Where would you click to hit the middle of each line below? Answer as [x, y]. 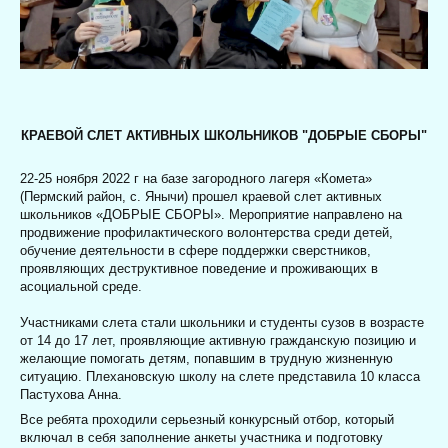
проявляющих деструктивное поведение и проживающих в [199, 268]
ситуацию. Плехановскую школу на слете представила [190, 376]
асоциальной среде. [81, 286]
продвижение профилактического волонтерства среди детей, [206, 232]
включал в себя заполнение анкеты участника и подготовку [201, 438]
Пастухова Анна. [71, 394]
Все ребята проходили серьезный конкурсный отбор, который [207, 420]
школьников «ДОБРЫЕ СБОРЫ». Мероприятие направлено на [211, 214]
